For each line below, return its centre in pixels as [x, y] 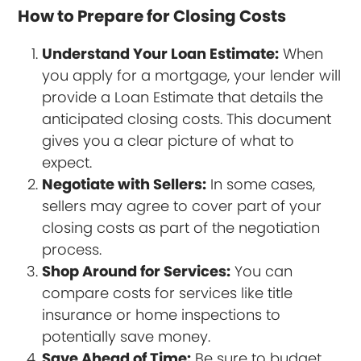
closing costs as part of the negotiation [181, 227]
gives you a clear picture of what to [168, 140]
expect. [67, 162]
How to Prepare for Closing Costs [152, 16]
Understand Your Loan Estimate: [161, 53]
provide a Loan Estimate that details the [183, 97]
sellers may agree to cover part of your [182, 205]
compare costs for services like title [168, 293]
